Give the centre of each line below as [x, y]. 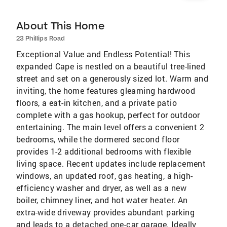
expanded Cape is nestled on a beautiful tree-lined [111, 66]
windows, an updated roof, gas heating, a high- [105, 176]
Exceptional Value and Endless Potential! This [103, 54]
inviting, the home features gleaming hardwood [106, 90]
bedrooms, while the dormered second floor [98, 139]
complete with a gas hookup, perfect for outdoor [108, 115]
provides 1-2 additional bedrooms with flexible [104, 151]
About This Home [60, 26]
